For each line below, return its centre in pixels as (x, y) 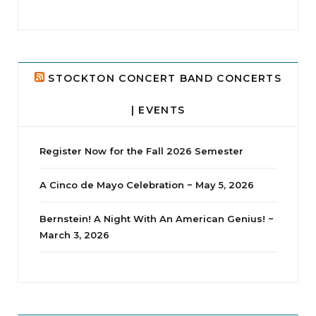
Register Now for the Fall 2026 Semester (141, 151)
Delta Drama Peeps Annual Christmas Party (158, 7)
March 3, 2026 (74, 235)
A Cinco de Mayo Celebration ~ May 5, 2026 (147, 184)
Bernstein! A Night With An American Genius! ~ (157, 218)
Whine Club (158, 306)
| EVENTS (158, 110)
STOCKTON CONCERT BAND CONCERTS (165, 78)
